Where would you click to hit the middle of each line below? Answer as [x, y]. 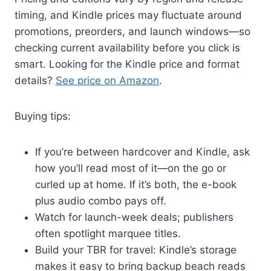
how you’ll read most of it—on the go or [131, 168]
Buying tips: [43, 116]
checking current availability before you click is [127, 47]
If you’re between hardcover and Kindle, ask [142, 152]
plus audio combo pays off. [101, 201]
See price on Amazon [107, 80]
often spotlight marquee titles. [108, 233]
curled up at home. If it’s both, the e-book [136, 184]
